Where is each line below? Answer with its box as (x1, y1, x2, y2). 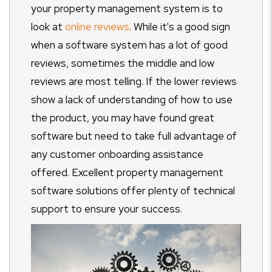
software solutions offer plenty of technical (31, 183, 235, 197)
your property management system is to (31, 1, 223, 15)
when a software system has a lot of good (31, 38, 228, 52)
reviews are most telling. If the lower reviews (31, 74, 237, 88)
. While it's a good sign (129, 19, 230, 33)
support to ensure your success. (31, 202, 182, 216)
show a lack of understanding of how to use (31, 92, 233, 106)
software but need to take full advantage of (31, 129, 237, 143)
